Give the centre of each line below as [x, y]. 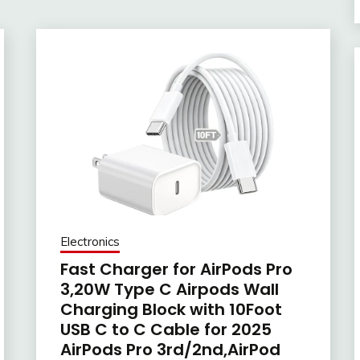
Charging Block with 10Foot [171, 309]
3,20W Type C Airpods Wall [169, 289]
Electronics [90, 241]
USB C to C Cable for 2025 [166, 329]
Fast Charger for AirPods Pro [176, 269]
